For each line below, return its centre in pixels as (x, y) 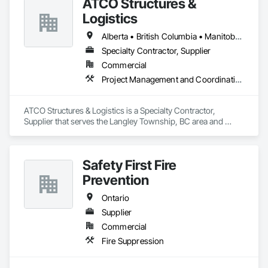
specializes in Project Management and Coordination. (120, 132)
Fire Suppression (133, 241)
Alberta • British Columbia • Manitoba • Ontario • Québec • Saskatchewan (239, 36)
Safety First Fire (130, 165)
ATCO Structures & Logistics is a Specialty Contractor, (120, 110)
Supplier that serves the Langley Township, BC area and (124, 121)
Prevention (116, 180)
